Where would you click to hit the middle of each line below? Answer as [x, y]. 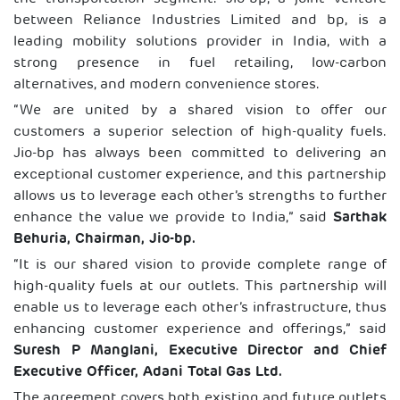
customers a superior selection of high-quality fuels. [200, 132]
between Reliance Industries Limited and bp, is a [200, 21]
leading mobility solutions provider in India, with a [200, 42]
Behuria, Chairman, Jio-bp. [104, 239]
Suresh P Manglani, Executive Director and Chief [200, 351]
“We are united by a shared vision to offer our [200, 111]
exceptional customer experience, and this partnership [200, 175]
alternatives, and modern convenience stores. [167, 85]
